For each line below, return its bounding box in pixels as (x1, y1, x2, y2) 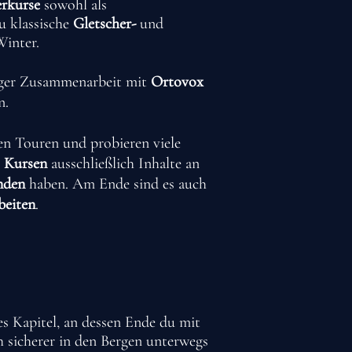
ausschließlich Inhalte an (50, 154, 200, 173)
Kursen (3, 154, 51, 173)
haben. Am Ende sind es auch (24, 174, 207, 193)
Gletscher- (72, 14, 136, 33)
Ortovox (147, 72, 203, 91)
